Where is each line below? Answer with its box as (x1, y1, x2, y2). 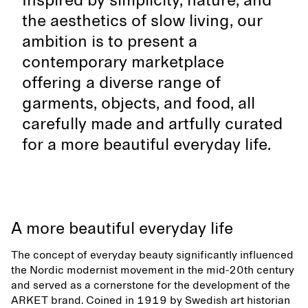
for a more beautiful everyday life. (22, 137, 271, 153)
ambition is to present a (22, 34, 197, 50)
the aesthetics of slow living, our (22, 13, 263, 30)
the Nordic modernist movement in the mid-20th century (11, 265, 294, 276)
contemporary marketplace (22, 54, 224, 71)
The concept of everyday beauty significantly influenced (11, 250, 294, 261)
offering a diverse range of (22, 75, 221, 91)
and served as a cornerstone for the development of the (11, 280, 290, 291)
